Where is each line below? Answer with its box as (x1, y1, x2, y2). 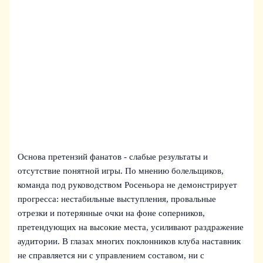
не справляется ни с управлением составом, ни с (18, 251, 205, 261)
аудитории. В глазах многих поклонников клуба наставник (18, 237, 241, 247)
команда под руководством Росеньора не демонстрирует (18, 180, 238, 190)
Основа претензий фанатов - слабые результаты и (18, 152, 208, 162)
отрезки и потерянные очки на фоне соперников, (18, 208, 205, 218)
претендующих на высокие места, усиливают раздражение (18, 222, 244, 232)
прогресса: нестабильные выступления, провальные (18, 194, 217, 204)
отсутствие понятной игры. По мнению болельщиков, (18, 166, 224, 176)
